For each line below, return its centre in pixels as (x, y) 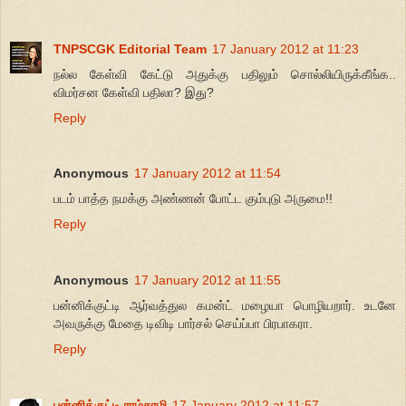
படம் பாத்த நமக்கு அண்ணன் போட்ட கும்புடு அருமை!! (193, 199)
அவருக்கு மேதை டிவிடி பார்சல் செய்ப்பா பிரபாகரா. (183, 324)
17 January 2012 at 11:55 (208, 280)
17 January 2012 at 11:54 (208, 174)
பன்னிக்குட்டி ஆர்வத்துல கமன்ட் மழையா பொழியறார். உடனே (225, 306)
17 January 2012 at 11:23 (285, 48)
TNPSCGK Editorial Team (130, 48)
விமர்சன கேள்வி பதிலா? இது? (134, 92)
